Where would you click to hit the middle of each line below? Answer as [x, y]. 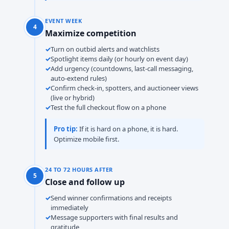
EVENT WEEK [64, 21]
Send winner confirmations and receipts [111, 198]
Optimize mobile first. [86, 139]
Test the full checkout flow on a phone [108, 107]
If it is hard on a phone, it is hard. [129, 129]
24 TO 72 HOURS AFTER [79, 169]
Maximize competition [91, 33]
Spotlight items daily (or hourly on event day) [119, 59]
